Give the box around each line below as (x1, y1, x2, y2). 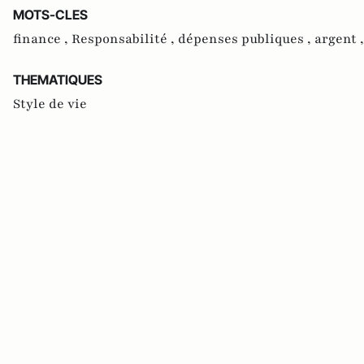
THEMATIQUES (13, 71, 102, 88)
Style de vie (13, 94, 87, 113)
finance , (13, 29, 71, 48)
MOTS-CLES (13, 6, 88, 23)
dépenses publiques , (178, 29, 314, 48)
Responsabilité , (71, 29, 178, 48)
